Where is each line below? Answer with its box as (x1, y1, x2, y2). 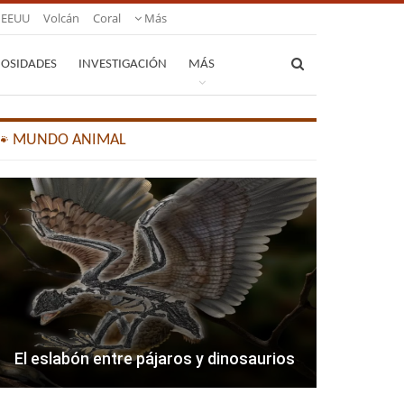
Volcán (43, 10, 79, 26)
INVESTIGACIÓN (78, 58, 167, 71)
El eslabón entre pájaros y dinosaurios (14, 349, 295, 369)
